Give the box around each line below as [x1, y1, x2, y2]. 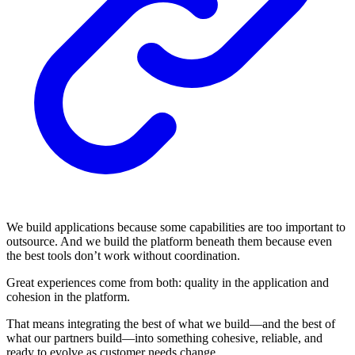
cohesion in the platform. [6, 290, 130, 304]
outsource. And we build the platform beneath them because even [6, 235, 332, 249]
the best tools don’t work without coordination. [6, 249, 240, 263]
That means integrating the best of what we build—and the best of [6, 317, 335, 331]
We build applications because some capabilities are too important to [6, 220, 345, 235]
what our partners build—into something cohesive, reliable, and [6, 331, 323, 345]
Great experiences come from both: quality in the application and [6, 276, 329, 290]
